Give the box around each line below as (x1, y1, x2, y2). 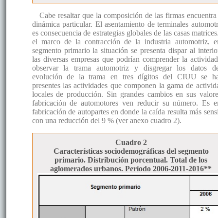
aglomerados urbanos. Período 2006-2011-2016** (50, 164, 212, 173)
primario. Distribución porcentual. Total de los (54, 156, 208, 164)
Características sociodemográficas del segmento (53, 147, 209, 156)
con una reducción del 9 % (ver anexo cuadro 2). (32, 116, 182, 125)
